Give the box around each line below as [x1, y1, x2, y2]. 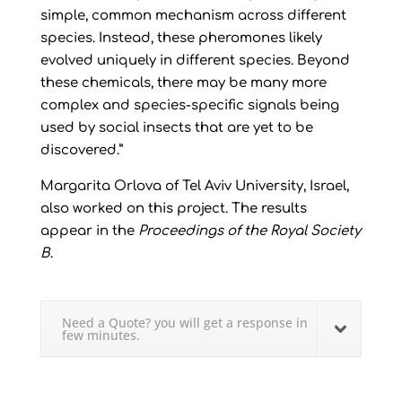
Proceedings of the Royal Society [137, 223, 361, 240]
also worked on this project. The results [39, 201, 307, 217]
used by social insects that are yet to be [39, 120, 313, 136]
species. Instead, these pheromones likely [39, 31, 322, 47]
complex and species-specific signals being [39, 98, 339, 114]
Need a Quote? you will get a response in [61, 314, 308, 332]
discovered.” [39, 143, 123, 159]
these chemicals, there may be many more [39, 75, 327, 92]
